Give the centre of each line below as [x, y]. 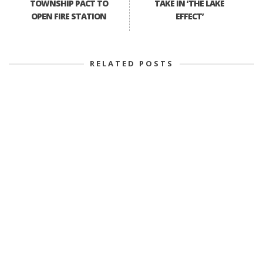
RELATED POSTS [131, 63]
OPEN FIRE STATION [69, 16]
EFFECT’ [189, 16]
